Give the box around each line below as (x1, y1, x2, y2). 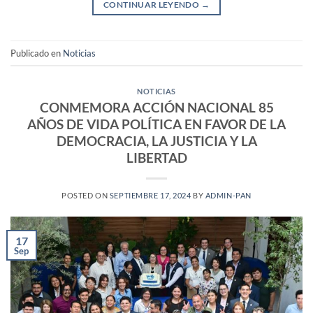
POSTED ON (61, 190, 110, 200)
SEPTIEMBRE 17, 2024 (109, 190, 191, 200)
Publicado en (10, 47, 63, 59)
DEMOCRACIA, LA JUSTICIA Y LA (56, 132, 257, 149)
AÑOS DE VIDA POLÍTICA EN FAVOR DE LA (27, 115, 286, 132)
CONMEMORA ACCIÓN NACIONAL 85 (39, 99, 274, 115)
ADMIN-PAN (205, 190, 252, 200)
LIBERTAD (126, 149, 187, 166)
